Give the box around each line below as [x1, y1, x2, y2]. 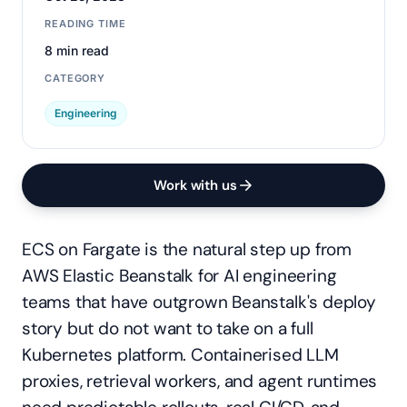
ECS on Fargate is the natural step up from [22, 238, 352, 261]
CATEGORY [45, 72, 106, 84]
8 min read [45, 43, 109, 58]
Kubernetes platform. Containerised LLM [22, 343, 339, 366]
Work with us [154, 175, 237, 194]
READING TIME [45, 17, 126, 30]
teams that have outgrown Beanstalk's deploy [22, 291, 376, 313]
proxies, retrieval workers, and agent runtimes [22, 370, 378, 392]
